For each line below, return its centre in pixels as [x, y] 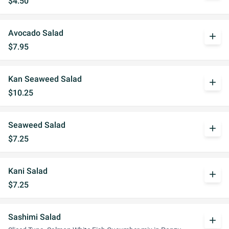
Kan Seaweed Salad [45, 79]
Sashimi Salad [35, 217]
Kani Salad [28, 171]
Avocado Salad [36, 33]
